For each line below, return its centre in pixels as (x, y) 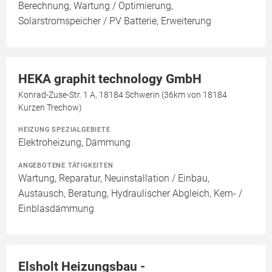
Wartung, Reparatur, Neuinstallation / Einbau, (114, 178)
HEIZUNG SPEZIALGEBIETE (64, 129)
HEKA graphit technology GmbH (110, 79)
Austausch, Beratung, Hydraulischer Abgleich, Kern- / (130, 193)
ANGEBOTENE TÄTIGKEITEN (66, 165)
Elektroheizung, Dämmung (74, 142)
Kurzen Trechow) (50, 107)
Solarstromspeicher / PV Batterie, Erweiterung (115, 21)
